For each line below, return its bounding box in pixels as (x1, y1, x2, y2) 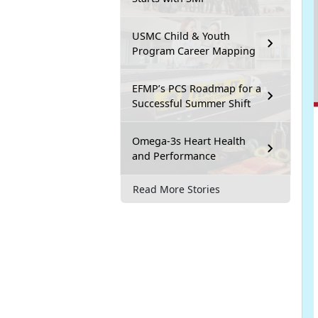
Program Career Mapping (132, 44, 256, 58)
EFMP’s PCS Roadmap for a (132, 82, 261, 96)
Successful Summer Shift (132, 97, 251, 111)
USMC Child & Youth (132, 29, 230, 43)
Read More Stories (133, 182, 220, 196)
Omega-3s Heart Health (132, 134, 246, 148)
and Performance (132, 149, 216, 163)
